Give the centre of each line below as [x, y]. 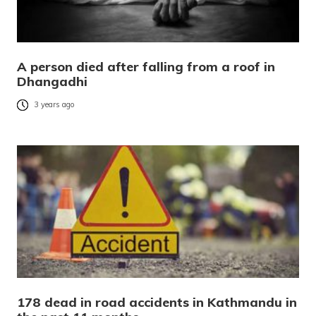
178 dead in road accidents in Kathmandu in [157, 302]
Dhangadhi [52, 81]
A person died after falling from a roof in [146, 66]
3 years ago [54, 105]
